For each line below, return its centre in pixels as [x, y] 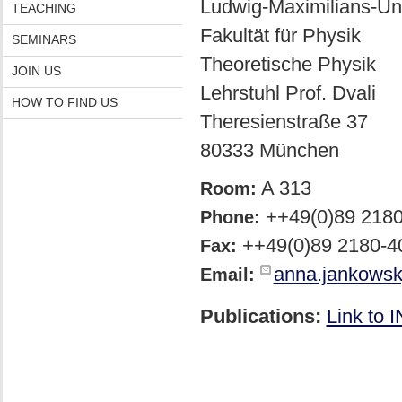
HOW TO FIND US [64, 102]
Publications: [260, 316]
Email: [227, 275]
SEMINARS [44, 39]
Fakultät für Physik [280, 35]
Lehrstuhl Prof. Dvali [288, 93]
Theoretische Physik [288, 64]
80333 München [269, 150]
